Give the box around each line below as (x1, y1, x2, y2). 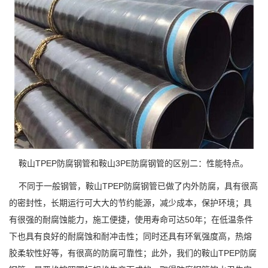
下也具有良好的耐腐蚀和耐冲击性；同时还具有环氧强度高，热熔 (9, 232, 252, 241)
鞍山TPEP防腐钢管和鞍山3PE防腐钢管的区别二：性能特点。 (9, 159, 248, 168)
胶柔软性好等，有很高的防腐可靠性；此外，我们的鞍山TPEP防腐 (9, 248, 257, 258)
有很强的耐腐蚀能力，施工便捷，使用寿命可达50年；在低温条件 (9, 215, 253, 224)
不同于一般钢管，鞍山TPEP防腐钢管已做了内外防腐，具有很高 (9, 181, 258, 191)
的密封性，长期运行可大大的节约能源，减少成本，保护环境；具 (9, 198, 252, 208)
